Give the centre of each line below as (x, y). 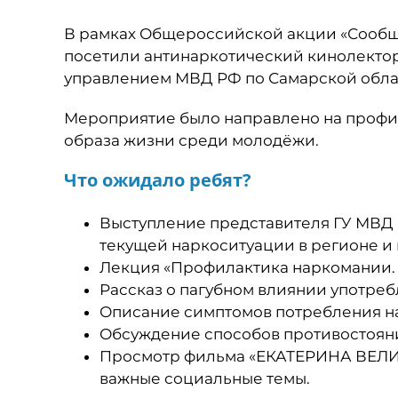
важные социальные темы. (205, 378)
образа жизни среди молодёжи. (191, 140)
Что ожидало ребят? (158, 180)
